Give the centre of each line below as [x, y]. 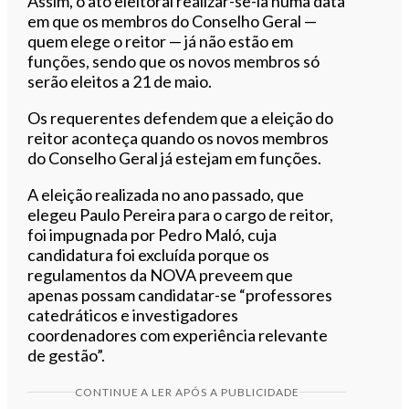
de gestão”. [67, 355]
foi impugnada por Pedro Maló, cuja [152, 234]
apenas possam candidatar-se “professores [180, 294]
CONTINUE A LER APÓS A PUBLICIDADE [187, 392]
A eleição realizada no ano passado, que [166, 194]
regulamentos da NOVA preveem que [161, 274]
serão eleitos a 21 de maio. [120, 81]
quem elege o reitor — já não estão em [161, 41]
